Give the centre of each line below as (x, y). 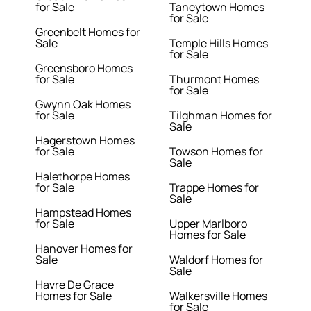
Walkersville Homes (218, 296)
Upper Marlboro (208, 224)
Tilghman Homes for (221, 116)
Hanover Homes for (84, 249)
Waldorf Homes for (216, 260)
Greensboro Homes (84, 68)
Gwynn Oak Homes (83, 104)
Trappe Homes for (214, 188)
